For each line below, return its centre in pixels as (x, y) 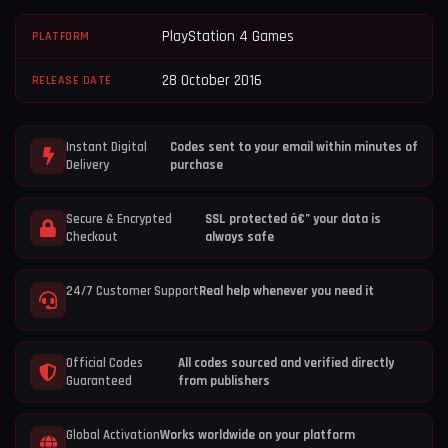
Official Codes (104, 362)
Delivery (87, 164)
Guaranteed (99, 380)
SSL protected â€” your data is (292, 218)
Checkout (92, 236)
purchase (196, 164)
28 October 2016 (212, 80)
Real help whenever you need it (286, 290)
